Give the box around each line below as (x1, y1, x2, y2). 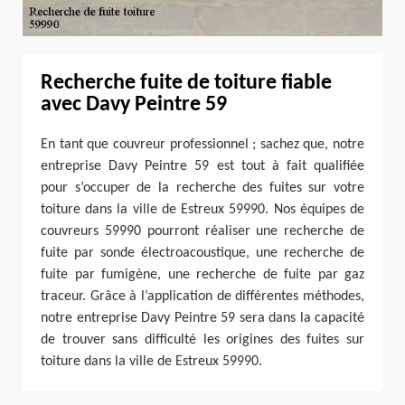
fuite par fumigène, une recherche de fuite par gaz (41, 267, 364, 282)
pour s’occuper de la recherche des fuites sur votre (41, 180, 364, 195)
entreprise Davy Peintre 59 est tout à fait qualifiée (41, 158, 364, 174)
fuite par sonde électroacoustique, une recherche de (41, 245, 364, 260)
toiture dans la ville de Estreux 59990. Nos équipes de (41, 202, 364, 217)
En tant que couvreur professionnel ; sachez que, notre (41, 137, 364, 152)
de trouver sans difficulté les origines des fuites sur (41, 332, 364, 347)
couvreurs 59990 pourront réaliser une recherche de (41, 223, 364, 239)
